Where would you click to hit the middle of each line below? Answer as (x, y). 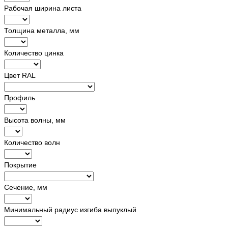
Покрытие (20, 165)
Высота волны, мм (35, 120)
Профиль (20, 97)
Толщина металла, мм (42, 30)
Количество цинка (34, 53)
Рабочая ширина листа (43, 8)
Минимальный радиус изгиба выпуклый (70, 209)
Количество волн (32, 142)
